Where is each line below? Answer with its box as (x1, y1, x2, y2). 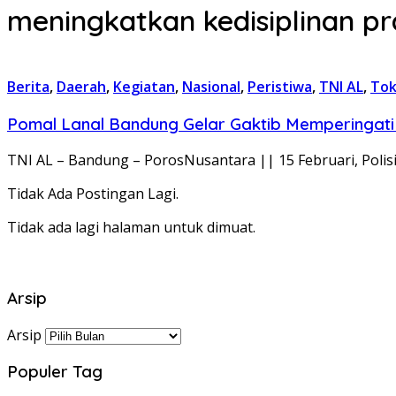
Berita (7, 76, 49, 96)
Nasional (182, 76, 240, 96)
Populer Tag (7, 361, 103, 383)
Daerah (57, 76, 106, 96)
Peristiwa (247, 76, 312, 96)
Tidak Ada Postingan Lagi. (7, 184, 179, 204)
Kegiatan (113, 76, 175, 96)
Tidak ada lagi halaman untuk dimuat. (7, 217, 255, 238)
